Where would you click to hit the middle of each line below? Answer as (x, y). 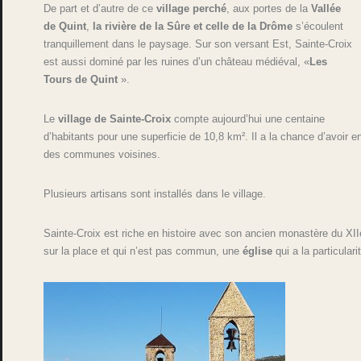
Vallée (326, 8)
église (258, 251)
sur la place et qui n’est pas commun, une (143, 251)
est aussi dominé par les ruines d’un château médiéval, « (177, 61)
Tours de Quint (81, 79)
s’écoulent (318, 26)
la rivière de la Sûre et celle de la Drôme (193, 26)
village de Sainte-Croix (115, 118)
